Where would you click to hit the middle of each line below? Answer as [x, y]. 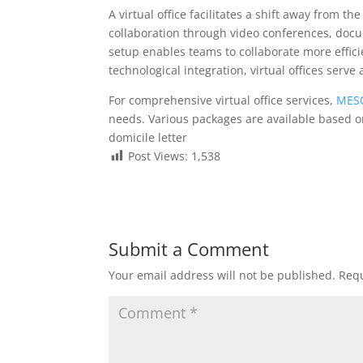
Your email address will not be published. [222, 275]
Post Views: [158, 156]
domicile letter [148, 137]
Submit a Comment [189, 248]
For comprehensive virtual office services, [223, 100]
